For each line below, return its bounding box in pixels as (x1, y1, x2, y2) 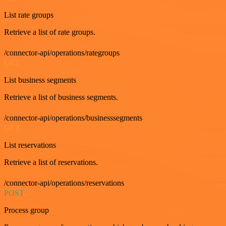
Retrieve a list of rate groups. (4, 27, 95, 36)
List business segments (4, 75, 76, 84)
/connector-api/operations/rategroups (4, 48, 120, 57)
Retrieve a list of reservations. (4, 157, 98, 166)
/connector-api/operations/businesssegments (4, 113, 142, 122)
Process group (4, 205, 49, 214)
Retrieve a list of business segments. (4, 92, 118, 101)
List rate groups (4, 10, 53, 19)
